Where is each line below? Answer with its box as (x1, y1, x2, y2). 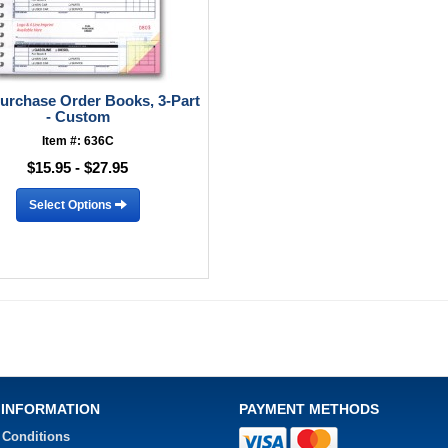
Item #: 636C (41, 134, 114, 148)
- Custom (45, 108, 110, 125)
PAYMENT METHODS (239, 401, 379, 417)
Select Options (28, 197, 115, 212)
